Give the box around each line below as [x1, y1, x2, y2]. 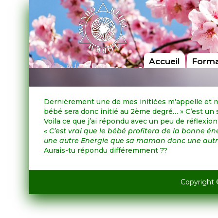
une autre [44, 136, 79, 145]
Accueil [148, 56, 180, 67]
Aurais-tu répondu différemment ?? [44, 146, 168, 155]
